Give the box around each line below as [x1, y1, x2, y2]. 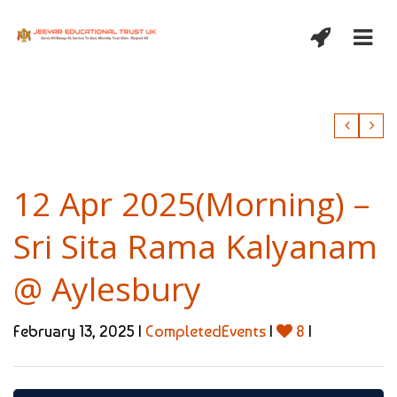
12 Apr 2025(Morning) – [13, 181, 370, 226]
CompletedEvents [145, 322, 266, 340]
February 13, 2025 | [13, 322, 145, 340]
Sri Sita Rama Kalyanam [13, 223, 378, 269]
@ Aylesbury [13, 266, 201, 311]
